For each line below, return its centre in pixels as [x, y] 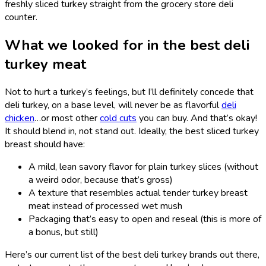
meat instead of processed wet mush [105, 206]
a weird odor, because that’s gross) [101, 180]
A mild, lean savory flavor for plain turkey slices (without [143, 167]
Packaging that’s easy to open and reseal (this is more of [145, 219]
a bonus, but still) [65, 232]
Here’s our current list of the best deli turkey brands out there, [132, 254]
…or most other [67, 118]
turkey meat [45, 64]
